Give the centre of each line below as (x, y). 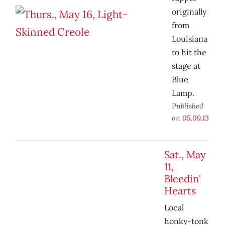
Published (188, 106)
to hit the (189, 52)
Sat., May (185, 155)
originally (189, 12)
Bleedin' (183, 179)
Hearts (180, 191)
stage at (186, 66)
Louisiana (190, 39)
